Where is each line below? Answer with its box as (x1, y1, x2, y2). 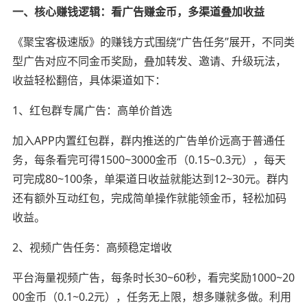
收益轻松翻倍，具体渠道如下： (12, 72, 166, 88)
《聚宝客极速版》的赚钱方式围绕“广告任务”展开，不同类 (12, 34, 295, 49)
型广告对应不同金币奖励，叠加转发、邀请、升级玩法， (12, 53, 286, 69)
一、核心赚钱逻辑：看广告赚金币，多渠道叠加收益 (12, 3, 265, 19)
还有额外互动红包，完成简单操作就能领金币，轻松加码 (12, 190, 286, 206)
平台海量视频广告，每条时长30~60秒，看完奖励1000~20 (12, 269, 295, 285)
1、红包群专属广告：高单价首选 (12, 102, 172, 118)
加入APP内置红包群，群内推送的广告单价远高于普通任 (12, 132, 285, 148)
